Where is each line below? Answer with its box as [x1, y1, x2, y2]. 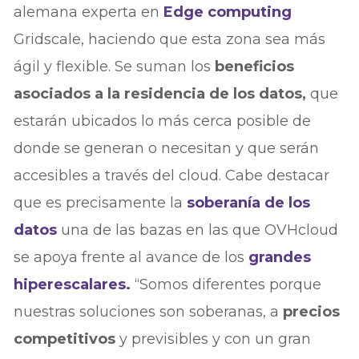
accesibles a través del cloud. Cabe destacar [14, 166, 330, 184]
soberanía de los [187, 193, 311, 212]
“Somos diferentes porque [131, 275, 322, 293]
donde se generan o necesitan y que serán [14, 139, 320, 157]
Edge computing [163, 2, 292, 21]
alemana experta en [14, 2, 164, 21]
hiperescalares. [14, 275, 131, 293]
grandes [248, 248, 312, 266]
